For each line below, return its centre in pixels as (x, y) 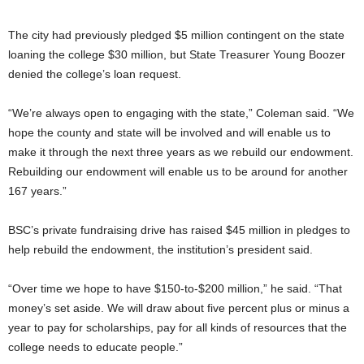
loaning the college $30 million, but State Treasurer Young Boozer (177, 54)
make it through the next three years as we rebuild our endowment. (181, 152)
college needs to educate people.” (95, 347)
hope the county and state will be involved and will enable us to (169, 132)
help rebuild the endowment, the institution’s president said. (160, 249)
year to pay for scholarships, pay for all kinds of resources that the (178, 327)
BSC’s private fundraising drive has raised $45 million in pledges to (179, 230)
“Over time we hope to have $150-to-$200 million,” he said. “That (175, 288)
